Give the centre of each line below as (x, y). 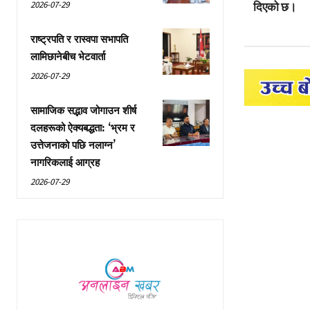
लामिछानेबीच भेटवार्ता (68, 57)
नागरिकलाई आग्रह (65, 163)
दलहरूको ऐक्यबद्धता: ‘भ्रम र (83, 129)
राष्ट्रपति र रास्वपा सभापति (79, 40)
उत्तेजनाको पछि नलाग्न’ (73, 146)
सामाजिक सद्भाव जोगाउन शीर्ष (83, 111)
